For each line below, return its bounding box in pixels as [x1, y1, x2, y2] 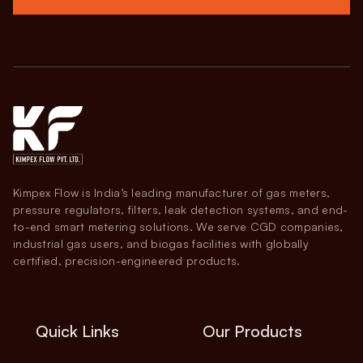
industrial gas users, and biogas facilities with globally [13, 237, 309, 250]
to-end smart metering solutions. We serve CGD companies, [13, 220, 344, 233]
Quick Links [36, 321, 120, 341]
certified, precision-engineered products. [13, 254, 241, 267]
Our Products [203, 321, 303, 341]
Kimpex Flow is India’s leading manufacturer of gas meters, [13, 186, 331, 199]
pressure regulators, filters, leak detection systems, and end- [13, 203, 348, 216]
